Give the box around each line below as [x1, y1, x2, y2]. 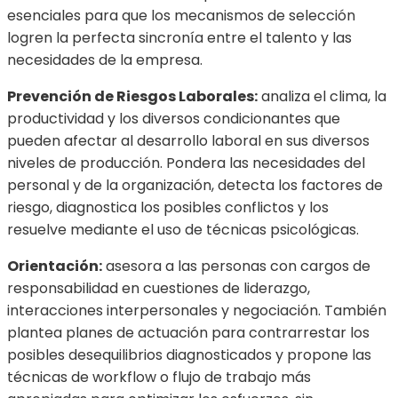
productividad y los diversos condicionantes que [7, 108, 340, 130]
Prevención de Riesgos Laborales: [7, 86, 258, 107]
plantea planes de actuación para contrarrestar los [7, 322, 370, 344]
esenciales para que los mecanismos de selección [7, 5, 355, 27]
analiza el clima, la [258, 86, 386, 107]
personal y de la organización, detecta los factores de [7, 175, 383, 196]
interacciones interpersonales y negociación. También [7, 300, 386, 322]
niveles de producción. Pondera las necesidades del [7, 153, 365, 174]
